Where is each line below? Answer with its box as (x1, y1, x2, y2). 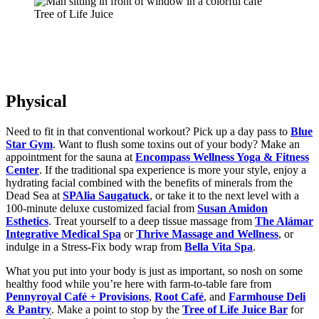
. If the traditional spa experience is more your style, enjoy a (39, 163, 306, 176)
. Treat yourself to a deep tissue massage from (48, 214, 255, 227)
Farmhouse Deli (229, 290, 305, 303)
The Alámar (255, 214, 313, 227)
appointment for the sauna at (6, 150, 135, 163)
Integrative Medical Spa (6, 227, 121, 240)
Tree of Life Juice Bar (182, 303, 288, 315)
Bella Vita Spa (184, 240, 253, 253)
